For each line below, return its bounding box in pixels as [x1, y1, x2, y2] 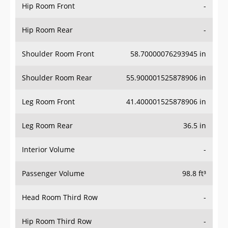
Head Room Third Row [22, 192, 98, 203]
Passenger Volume [22, 168, 84, 179]
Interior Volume [22, 145, 75, 155]
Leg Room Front [22, 97, 75, 107]
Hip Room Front [22, 1, 75, 11]
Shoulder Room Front [22, 49, 94, 59]
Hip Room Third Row [22, 216, 92, 226]
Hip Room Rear [22, 25, 73, 35]
